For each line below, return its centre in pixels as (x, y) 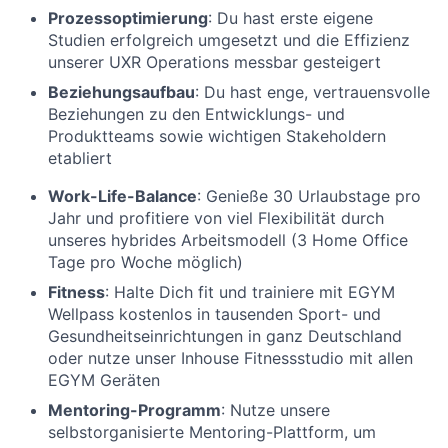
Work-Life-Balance (122, 196)
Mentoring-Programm (134, 410)
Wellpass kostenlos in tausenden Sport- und (214, 314)
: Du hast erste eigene (290, 18)
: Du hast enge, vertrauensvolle (312, 92)
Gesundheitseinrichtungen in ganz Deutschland (225, 336)
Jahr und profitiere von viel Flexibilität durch (216, 218)
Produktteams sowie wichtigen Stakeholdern (217, 136)
